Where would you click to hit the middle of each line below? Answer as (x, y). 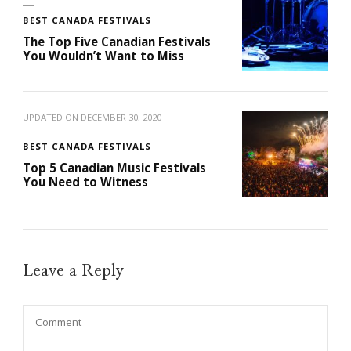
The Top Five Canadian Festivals (117, 42)
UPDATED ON (52, 118)
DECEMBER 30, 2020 (121, 118)
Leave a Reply (76, 271)
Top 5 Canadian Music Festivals (114, 168)
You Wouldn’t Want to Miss (103, 56)
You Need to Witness (85, 182)
